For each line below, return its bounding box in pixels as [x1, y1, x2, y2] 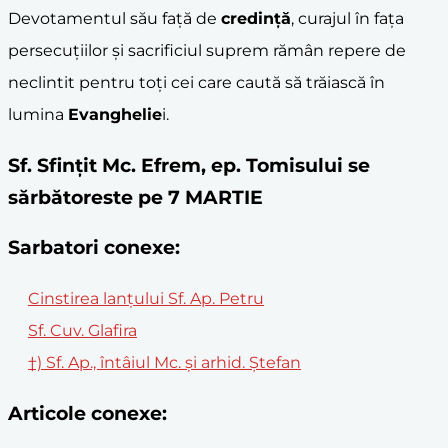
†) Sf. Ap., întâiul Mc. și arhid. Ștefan [28, 353, 301, 373]
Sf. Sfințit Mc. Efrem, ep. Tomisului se [8, 153, 370, 177]
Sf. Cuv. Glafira [28, 321, 137, 341]
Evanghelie [68, 104, 162, 124]
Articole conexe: [8, 401, 167, 425]
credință [221, 8, 291, 28]
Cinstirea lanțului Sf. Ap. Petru [28, 289, 264, 309]
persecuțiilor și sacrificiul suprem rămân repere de [8, 40, 406, 60]
